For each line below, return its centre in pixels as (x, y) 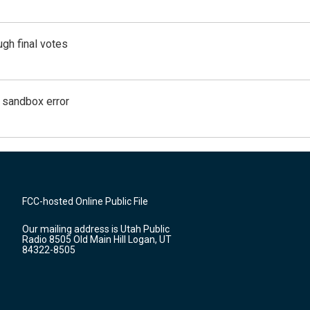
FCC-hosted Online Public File (85, 201)
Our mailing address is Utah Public (96, 229)
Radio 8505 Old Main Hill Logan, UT (97, 239)
